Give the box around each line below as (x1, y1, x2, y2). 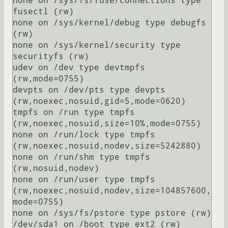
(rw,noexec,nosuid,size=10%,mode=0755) (13, 119, 201, 129)
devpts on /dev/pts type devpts (13, 85, 165, 95)
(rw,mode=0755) (13, 74, 84, 84)
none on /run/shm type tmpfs (13, 152, 150, 162)
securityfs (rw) (13, 51, 89, 62)
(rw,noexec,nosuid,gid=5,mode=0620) (13, 96, 186, 106)
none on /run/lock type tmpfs (13, 130, 155, 140)
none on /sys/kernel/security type (13, 40, 181, 50)
